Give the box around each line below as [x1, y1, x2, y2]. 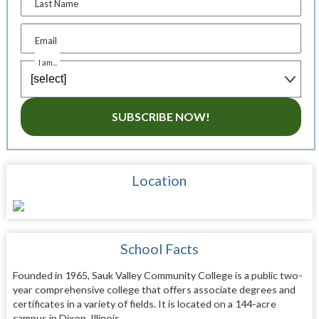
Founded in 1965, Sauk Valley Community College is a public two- [12, 268, 303, 281]
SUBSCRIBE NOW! [111, 109, 210, 123]
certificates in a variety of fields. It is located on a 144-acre [12, 297, 276, 310]
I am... [38, 57, 58, 67]
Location [132, 172, 187, 189]
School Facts [120, 240, 199, 257]
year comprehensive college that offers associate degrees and [12, 283, 296, 296]
